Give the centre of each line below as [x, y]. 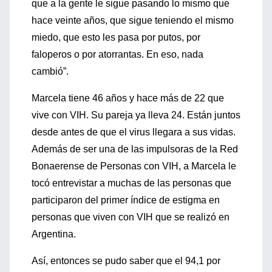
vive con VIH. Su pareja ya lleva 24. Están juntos [136, 115]
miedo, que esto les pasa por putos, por [116, 37]
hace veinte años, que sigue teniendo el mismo [133, 20]
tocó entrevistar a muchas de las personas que [131, 183]
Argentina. [54, 234]
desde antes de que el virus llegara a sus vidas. [134, 132]
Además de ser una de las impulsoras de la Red [135, 149]
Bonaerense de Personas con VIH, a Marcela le [134, 166]
